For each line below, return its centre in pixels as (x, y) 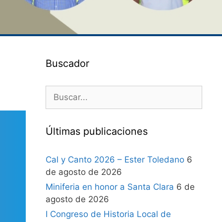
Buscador (67, 63)
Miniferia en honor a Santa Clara (110, 187)
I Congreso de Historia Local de (108, 214)
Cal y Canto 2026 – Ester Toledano (115, 160)
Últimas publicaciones (97, 131)
